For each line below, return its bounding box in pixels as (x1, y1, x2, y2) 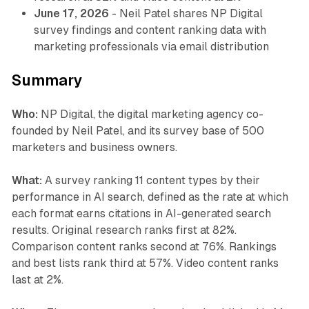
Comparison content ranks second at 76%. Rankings (11, 240, 277, 254)
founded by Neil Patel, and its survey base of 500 (11, 124, 264, 138)
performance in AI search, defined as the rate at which (11, 190, 288, 204)
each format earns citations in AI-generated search (11, 207, 271, 221)
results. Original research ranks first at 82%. (11, 223, 237, 237)
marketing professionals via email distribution (33, 40, 269, 54)
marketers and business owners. (11, 141, 177, 154)
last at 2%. (11, 273, 63, 287)
